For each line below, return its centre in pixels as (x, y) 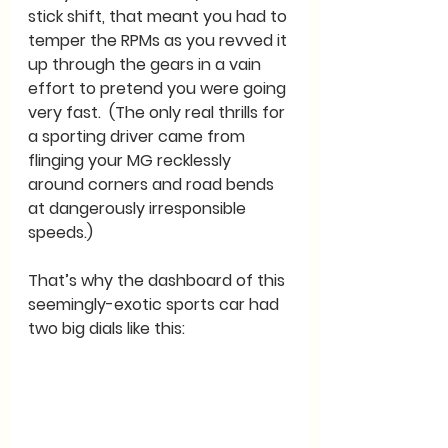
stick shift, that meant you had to (159, 16)
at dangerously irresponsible (139, 208)
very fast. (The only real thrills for (158, 112)
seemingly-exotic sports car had (155, 304)
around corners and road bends (153, 184)
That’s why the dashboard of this (158, 280)
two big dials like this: (106, 328)
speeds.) (62, 232)
